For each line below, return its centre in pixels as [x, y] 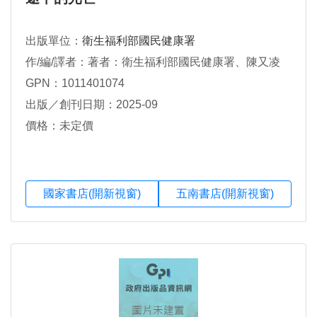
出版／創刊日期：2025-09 [92, 104]
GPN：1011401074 [75, 83]
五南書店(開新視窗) [225, 194]
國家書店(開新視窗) [92, 194]
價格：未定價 [59, 126]
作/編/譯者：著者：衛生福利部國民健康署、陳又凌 [153, 62]
